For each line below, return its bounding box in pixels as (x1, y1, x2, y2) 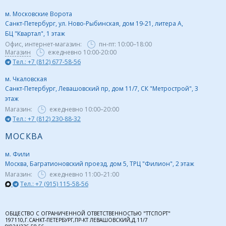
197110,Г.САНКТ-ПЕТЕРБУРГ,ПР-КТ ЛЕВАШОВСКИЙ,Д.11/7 (5, 216, 148, 223)
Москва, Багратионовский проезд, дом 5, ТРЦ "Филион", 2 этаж (5, 159, 194, 168)
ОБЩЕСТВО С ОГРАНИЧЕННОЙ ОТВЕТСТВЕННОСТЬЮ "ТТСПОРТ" (5, 209, 171, 217)
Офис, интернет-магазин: (5, 39, 83, 48)
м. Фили (5, 149, 30, 158)
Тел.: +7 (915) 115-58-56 (20, 179, 88, 188)
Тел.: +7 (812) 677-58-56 (13, 57, 81, 66)
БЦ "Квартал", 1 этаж (5, 29, 65, 38)
